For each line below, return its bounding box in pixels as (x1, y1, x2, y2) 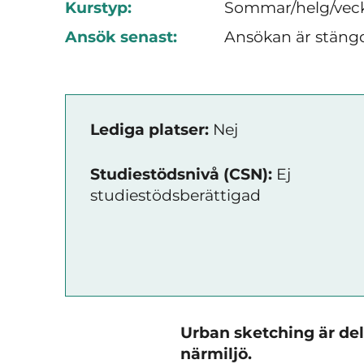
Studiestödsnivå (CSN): (90, 164, 272, 184)
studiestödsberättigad (90, 185, 261, 205)
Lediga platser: (90, 120, 209, 139)
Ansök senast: (65, 27, 177, 46)
